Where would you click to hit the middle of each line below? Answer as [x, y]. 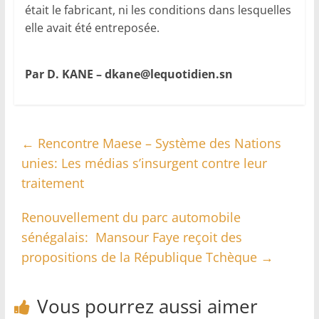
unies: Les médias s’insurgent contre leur [144, 163]
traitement [52, 183]
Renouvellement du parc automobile [131, 217]
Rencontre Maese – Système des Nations [157, 143]
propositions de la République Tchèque [141, 257]
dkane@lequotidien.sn [168, 74]
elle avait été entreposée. [92, 27]
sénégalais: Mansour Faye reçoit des [131, 237]
